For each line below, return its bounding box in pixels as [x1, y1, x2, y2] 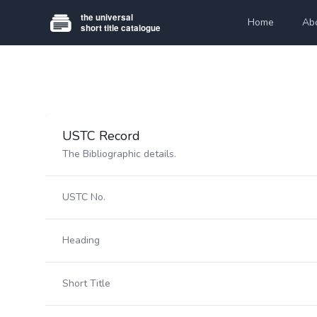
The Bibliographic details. [62, 147, 176, 161]
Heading [62, 234, 100, 247]
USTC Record [62, 127, 140, 144]
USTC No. [62, 190, 105, 204]
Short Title [62, 277, 110, 290]
